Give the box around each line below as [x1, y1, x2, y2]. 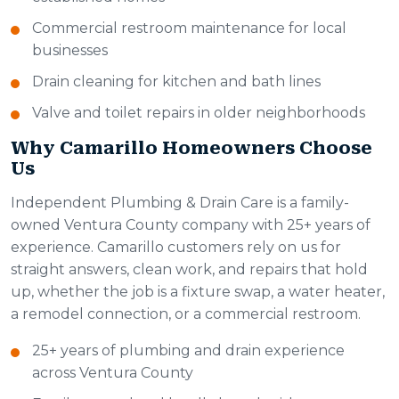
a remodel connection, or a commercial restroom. [11, 305, 361, 323]
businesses [32, 42, 108, 60]
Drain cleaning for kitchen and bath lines [32, 73, 321, 91]
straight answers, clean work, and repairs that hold [11, 261, 368, 279]
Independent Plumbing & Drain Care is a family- [11, 194, 349, 212]
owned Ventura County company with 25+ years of [11, 216, 370, 234]
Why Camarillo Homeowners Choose [11, 137, 372, 159]
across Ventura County [32, 364, 193, 382]
